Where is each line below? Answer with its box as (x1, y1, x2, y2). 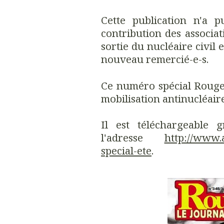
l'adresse (101, 130, 164, 144)
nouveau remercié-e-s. (101, 51, 208, 66)
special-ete (101, 143, 151, 157)
